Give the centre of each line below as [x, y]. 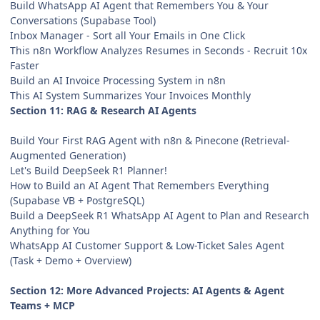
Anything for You [50, 230]
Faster [25, 65]
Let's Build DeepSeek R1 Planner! [89, 170]
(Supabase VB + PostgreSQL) [77, 200]
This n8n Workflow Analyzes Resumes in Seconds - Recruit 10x [159, 50]
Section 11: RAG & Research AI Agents [103, 110]
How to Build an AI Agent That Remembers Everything [140, 185]
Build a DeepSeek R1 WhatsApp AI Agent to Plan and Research [160, 215]
